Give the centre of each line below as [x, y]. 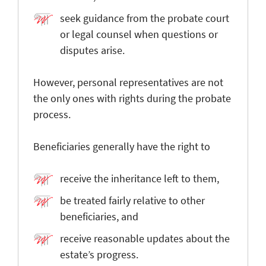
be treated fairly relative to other [132, 200]
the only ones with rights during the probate [132, 98]
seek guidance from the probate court [145, 18]
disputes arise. [92, 50]
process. [52, 114]
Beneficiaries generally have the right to [122, 146]
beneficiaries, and [99, 216]
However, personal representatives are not [128, 82]
